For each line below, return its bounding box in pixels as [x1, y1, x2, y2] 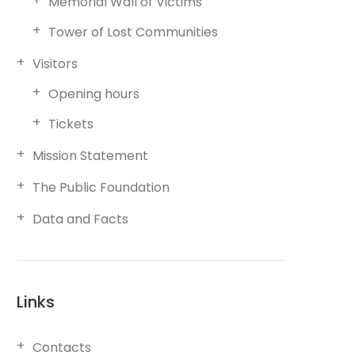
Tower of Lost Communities [48, 23, 218, 41]
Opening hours [48, 85, 139, 103]
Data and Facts [32, 210, 128, 228]
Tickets [48, 115, 94, 133]
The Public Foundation [32, 178, 170, 197]
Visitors [32, 55, 78, 73]
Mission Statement [32, 147, 148, 165]
